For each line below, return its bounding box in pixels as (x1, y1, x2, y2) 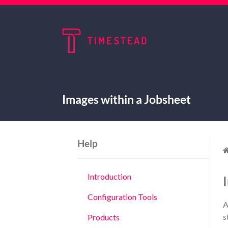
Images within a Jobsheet (62, 92, 191, 106)
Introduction (88, 172, 131, 181)
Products (88, 212, 120, 222)
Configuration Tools (88, 192, 157, 202)
